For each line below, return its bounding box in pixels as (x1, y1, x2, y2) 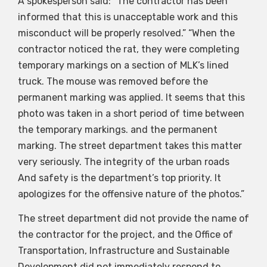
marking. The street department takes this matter (18, 139, 242, 151)
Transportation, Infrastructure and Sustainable (18, 245, 229, 257)
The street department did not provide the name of (18, 213, 249, 225)
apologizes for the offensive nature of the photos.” (18, 188, 244, 200)
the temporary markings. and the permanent (18, 123, 218, 135)
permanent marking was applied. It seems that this (18, 91, 245, 103)
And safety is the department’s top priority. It (18, 172, 221, 184)
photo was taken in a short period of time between (18, 107, 244, 119)
